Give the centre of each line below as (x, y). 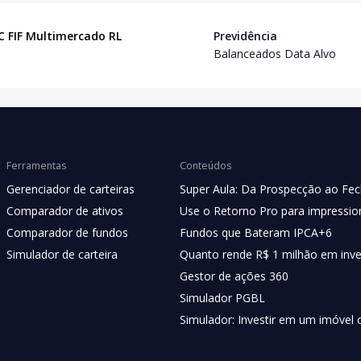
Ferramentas (36, 165)
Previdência (245, 36)
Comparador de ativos (65, 211)
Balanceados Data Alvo (275, 54)
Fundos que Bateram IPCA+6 (256, 232)
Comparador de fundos (67, 232)
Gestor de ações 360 (234, 276)
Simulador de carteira (62, 254)
